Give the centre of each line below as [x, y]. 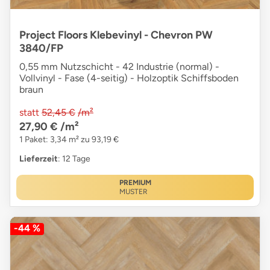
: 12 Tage [74, 159]
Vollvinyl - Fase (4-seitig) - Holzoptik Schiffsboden [129, 78]
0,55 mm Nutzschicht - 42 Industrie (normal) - [119, 67]
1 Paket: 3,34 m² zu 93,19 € [69, 140]
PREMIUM [135, 183]
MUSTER [133, 192]
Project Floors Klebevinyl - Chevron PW [116, 35]
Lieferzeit [39, 159]
